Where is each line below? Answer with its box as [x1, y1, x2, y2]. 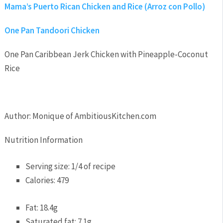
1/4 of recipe [71, 161, 116, 172]
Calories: [25, 175, 57, 186]
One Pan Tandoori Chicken [4, 24, 100, 36]
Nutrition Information [4, 134, 83, 145]
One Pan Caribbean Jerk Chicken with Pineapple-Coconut [4, 48, 208, 60]
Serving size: [25, 161, 72, 172]
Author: [4, 110, 32, 121]
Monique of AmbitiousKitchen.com [32, 110, 156, 121]
